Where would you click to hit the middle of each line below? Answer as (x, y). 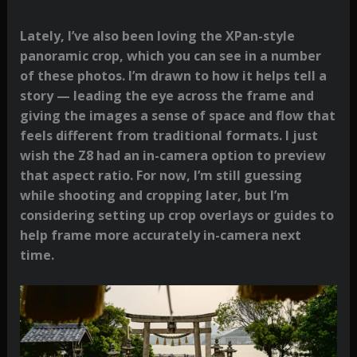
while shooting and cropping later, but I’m (154, 195)
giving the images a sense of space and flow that (177, 115)
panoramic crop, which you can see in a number (170, 55)
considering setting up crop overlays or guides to (177, 215)
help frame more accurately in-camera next (160, 235)
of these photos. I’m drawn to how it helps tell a (173, 75)
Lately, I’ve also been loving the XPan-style (157, 35)
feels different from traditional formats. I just (169, 135)
